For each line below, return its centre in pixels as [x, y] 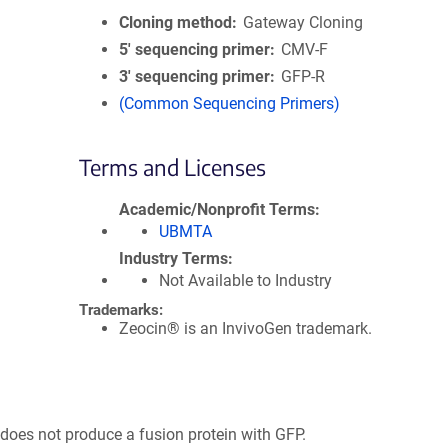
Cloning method [175, 22]
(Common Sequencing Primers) [229, 103]
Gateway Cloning [303, 22]
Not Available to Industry [245, 280]
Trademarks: [121, 310]
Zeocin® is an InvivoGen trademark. [245, 328]
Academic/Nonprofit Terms [217, 209]
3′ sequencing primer [194, 76]
